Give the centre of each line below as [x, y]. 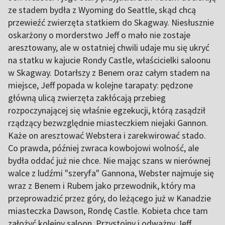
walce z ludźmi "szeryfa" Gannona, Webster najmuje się [111, 173]
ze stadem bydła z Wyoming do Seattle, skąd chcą [102, 10]
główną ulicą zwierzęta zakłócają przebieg [87, 97]
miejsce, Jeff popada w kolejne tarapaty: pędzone [100, 85]
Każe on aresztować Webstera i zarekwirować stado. [107, 135]
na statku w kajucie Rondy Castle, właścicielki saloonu [109, 60]
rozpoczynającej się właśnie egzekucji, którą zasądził [107, 110]
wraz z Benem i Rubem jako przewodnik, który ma [102, 185]
